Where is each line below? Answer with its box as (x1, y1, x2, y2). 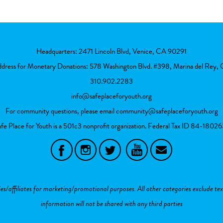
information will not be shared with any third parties (40, 198, 183, 210)
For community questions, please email (5, 106, 116, 117)
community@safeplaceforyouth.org (115, 106, 218, 117)
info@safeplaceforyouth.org (71, 91, 152, 102)
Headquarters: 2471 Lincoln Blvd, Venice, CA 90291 (36, 46, 187, 57)
